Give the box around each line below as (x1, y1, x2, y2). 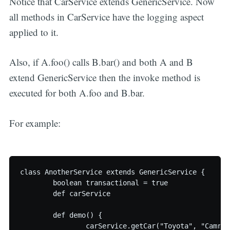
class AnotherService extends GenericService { (20, 168, 205, 177)
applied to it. (9, 25, 59, 39)
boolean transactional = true (20, 179, 53, 187)
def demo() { (20, 211, 53, 220)
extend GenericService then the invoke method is (9, 71, 200, 84)
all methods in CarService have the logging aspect (9, 10, 204, 23)
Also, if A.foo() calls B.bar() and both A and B (9, 55, 193, 69)
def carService (20, 189, 53, 198)
